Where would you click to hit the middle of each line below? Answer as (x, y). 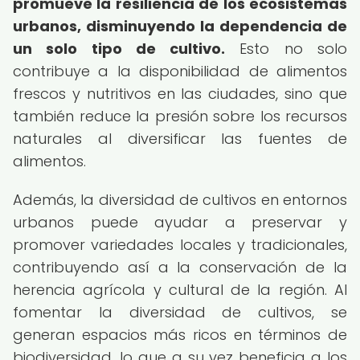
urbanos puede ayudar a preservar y (180, 222)
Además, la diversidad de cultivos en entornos (180, 200)
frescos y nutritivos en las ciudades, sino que (180, 94)
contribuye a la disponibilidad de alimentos (180, 71)
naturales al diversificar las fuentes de (180, 139)
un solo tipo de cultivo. (119, 49)
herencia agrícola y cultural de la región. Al (180, 290)
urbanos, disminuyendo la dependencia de (180, 26)
